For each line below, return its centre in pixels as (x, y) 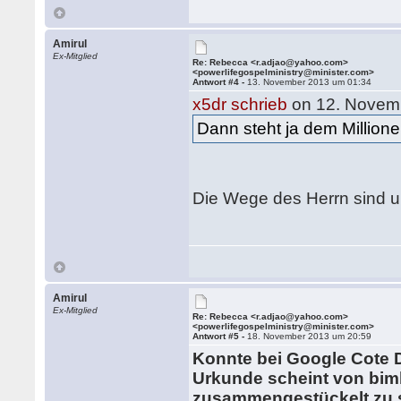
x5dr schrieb (240, 104)
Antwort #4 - (220, 82)
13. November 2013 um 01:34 (310, 82)
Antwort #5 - (220, 336)
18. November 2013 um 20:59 (310, 336)
